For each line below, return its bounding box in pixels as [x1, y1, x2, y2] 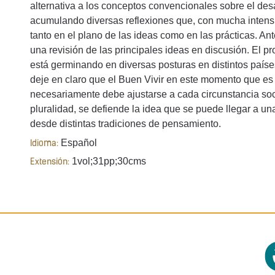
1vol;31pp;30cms [69, 156, 146, 167]
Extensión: [30, 158, 69, 168]
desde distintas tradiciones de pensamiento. [30, 118, 226, 130]
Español [58, 137, 97, 148]
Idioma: [30, 139, 58, 149]
